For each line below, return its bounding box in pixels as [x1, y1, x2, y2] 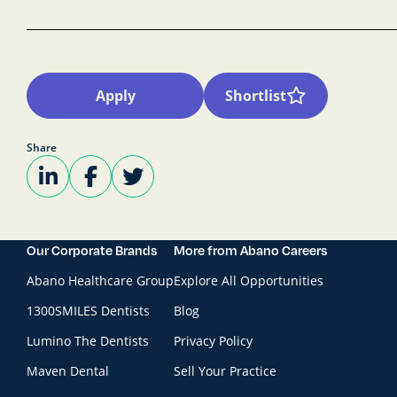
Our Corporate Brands [27, 242, 157, 258]
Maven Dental [27, 362, 109, 379]
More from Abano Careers [174, 242, 327, 258]
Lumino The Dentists [27, 332, 149, 349]
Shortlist [225, 86, 286, 105]
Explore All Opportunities [174, 272, 323, 289]
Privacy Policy [174, 332, 253, 349]
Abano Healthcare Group [27, 272, 174, 289]
